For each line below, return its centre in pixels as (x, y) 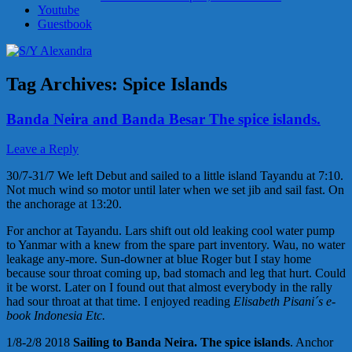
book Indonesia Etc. (56, 316)
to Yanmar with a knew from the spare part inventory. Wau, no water (176, 245)
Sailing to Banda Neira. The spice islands (181, 343)
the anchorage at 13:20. (64, 204)
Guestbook (65, 24)
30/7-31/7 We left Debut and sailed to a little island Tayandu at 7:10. (175, 176)
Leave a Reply (42, 149)
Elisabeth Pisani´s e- (284, 302)
